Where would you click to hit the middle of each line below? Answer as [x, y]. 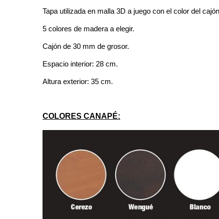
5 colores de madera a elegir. [88, 28]
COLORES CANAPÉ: [81, 116]
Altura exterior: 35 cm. [78, 81]
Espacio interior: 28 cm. [80, 64]
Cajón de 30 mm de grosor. [86, 46]
